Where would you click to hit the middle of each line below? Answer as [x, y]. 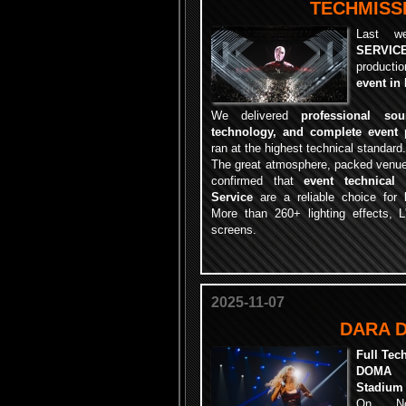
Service [232, 197]
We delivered [256, 116]
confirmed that [258, 181]
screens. [236, 230]
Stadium [380, 387]
